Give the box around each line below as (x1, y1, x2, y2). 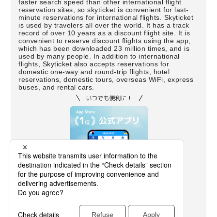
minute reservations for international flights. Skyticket (18, 14, 194, 21)
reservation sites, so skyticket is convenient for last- (18, 6, 189, 14)
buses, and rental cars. (18, 83, 94, 91)
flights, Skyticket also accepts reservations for (18, 60, 170, 68)
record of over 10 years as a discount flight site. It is (18, 29, 190, 37)
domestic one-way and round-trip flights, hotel (18, 68, 170, 76)
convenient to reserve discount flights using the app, (18, 37, 191, 45)
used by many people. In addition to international (18, 52, 180, 60)
